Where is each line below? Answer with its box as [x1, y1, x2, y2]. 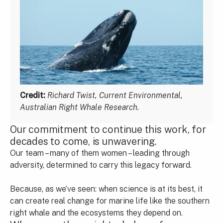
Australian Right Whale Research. [20, 102, 139, 112]
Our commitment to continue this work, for [10, 123, 206, 135]
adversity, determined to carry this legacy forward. [10, 160, 192, 170]
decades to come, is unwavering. [10, 135, 157, 147]
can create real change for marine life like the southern [10, 196, 210, 206]
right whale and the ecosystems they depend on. [10, 208, 183, 218]
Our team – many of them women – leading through [10, 148, 190, 158]
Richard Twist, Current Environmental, [47, 90, 183, 100]
